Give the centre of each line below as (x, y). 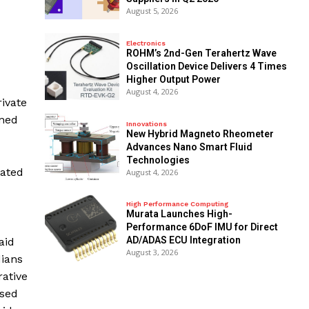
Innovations (146, 123)
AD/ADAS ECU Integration (183, 240)
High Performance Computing (177, 204)
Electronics (146, 43)
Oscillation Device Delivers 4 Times (206, 66)
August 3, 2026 (152, 252)
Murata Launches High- (179, 214)
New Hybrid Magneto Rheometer (200, 133)
